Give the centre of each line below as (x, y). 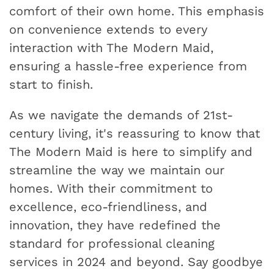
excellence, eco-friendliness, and (108, 207)
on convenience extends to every (108, 30)
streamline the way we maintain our (117, 170)
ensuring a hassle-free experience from (128, 66)
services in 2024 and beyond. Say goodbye (136, 262)
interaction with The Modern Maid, (111, 48)
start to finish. (51, 85)
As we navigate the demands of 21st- (121, 115)
